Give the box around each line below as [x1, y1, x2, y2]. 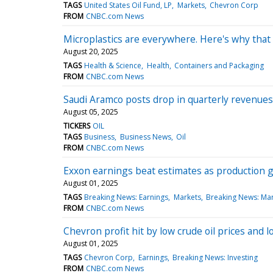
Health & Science [84, 60, 142, 71]
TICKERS [63, 120, 90, 131]
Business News [119, 131, 171, 142]
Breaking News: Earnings [84, 191, 169, 202]
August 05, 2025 [63, 106, 118, 117]
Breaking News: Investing [172, 252, 258, 263]
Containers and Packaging [174, 60, 264, 71]
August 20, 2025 [63, 46, 118, 57]
